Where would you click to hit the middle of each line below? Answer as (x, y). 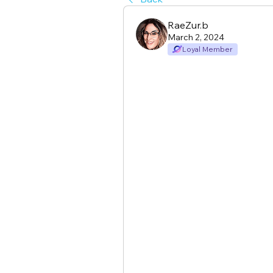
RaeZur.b (188, 25)
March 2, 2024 (196, 37)
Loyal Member (207, 49)
